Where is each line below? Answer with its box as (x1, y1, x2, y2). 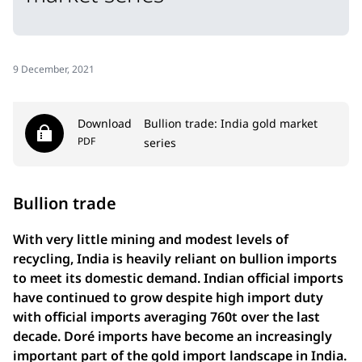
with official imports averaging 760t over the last (13, 307, 320, 326)
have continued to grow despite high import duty (13, 288, 323, 306)
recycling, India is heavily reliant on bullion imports (13, 249, 337, 267)
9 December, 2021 (13, 61, 95, 76)
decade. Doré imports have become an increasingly (13, 326, 332, 345)
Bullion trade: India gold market (144, 115, 318, 131)
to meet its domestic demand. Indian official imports (13, 268, 343, 287)
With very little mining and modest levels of (13, 229, 288, 248)
